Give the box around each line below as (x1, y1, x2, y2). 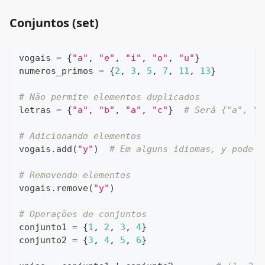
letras (19, 104, 56, 115)
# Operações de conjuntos (19, 208, 147, 219)
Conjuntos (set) (9, 14, 99, 31)
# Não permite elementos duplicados (19, 91, 200, 102)
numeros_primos (19, 65, 99, 76)
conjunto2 (19, 234, 72, 245)
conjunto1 (19, 221, 72, 232)
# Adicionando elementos (19, 130, 141, 141)
